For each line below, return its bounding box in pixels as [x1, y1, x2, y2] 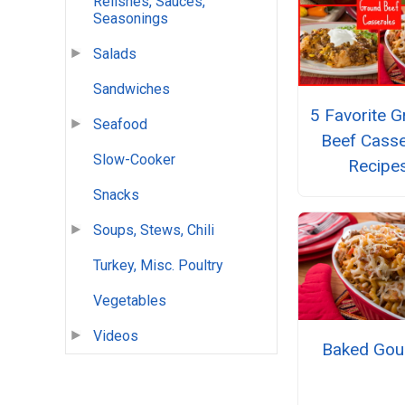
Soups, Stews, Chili [93, 221, 214, 240]
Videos [93, 327, 138, 345]
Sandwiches [93, 80, 170, 99]
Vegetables [93, 292, 166, 310]
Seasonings [93, 10, 168, 28]
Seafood [93, 116, 147, 134]
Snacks [93, 186, 139, 204]
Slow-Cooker [93, 151, 175, 169]
